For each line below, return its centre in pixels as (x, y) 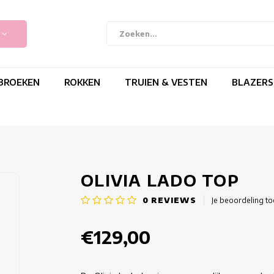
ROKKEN (82, 82)
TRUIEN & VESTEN (166, 82)
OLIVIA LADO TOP (160, 180)
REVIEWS (172, 200)
